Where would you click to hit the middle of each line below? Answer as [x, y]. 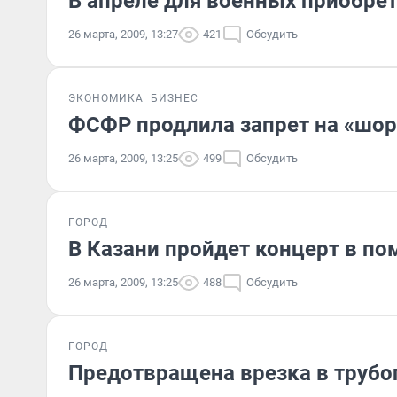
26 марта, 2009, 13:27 [123, 34]
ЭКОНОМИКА [106, 98]
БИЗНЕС [175, 98]
